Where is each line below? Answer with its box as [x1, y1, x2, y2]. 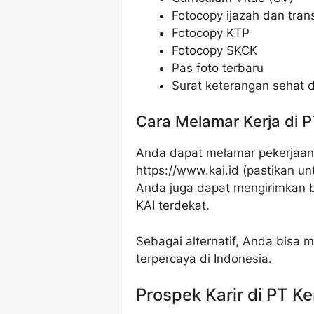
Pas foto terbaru [172, 60, 264, 75]
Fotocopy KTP [172, 25, 250, 40]
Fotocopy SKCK [172, 43, 257, 57]
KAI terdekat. [136, 198, 210, 213]
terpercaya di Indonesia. [136, 251, 272, 266]
